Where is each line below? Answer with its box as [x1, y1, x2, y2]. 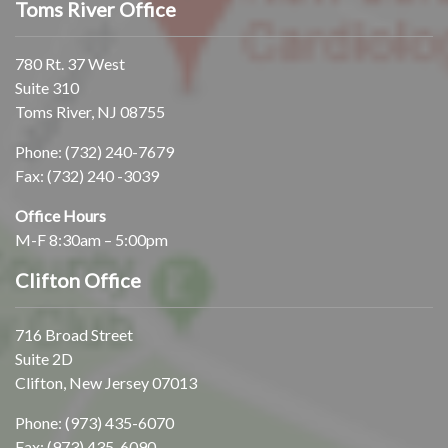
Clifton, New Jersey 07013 [15, 372, 197, 392]
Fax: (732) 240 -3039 [15, 165, 159, 185]
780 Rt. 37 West [15, 53, 125, 73]
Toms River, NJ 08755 [15, 101, 165, 121]
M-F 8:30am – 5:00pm [15, 229, 168, 249]
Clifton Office [15, 267, 141, 292]
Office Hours [15, 205, 106, 225]
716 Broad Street [15, 324, 133, 344]
